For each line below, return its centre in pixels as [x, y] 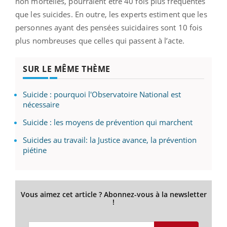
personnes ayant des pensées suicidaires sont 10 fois [109, 27]
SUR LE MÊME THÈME [67, 69]
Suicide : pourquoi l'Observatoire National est [102, 94]
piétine [35, 150]
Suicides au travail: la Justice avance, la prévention [110, 140]
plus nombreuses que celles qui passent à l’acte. [101, 40]
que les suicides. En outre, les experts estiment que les [111, 14]
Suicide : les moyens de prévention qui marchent [108, 122]
